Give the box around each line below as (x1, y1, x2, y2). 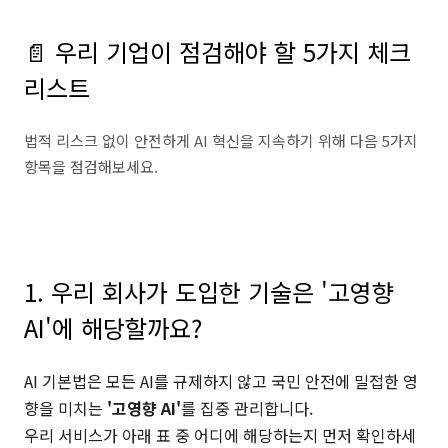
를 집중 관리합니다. (181, 395, 313, 420)
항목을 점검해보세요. (24, 155, 158, 177)
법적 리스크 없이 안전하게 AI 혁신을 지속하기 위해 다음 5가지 (24, 129, 418, 151)
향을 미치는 (24, 395, 107, 420)
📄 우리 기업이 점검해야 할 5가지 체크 (24, 33, 411, 69)
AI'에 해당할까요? (24, 309, 202, 345)
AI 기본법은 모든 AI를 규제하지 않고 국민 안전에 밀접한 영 (24, 368, 418, 393)
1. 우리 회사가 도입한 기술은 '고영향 (24, 273, 394, 309)
